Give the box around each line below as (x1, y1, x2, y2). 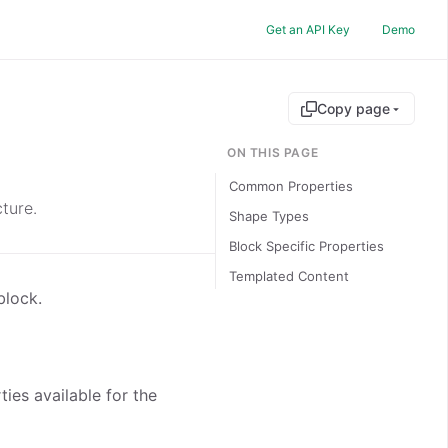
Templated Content (229, 268, 349, 284)
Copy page (317, 100, 390, 117)
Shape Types (229, 208, 309, 224)
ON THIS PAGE (227, 145, 319, 160)
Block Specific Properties (229, 238, 384, 254)
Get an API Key (266, 21, 350, 37)
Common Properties (229, 178, 353, 194)
